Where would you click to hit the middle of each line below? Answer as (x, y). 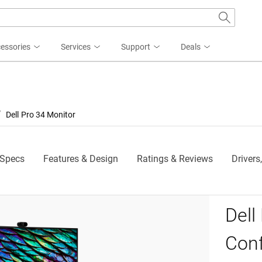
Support (136, 47)
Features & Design (80, 159)
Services (76, 47)
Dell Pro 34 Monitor (41, 114)
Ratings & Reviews (175, 159)
